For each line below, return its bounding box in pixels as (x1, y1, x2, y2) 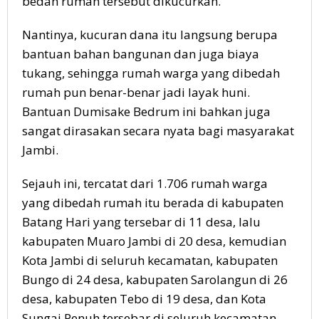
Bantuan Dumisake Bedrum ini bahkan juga (22, 103, 271, 120)
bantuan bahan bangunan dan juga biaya (22, 45, 259, 62)
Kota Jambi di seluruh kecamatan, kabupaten (22, 251, 278, 268)
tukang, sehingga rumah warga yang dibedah (22, 64, 280, 81)
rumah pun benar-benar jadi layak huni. (22, 83, 250, 100)
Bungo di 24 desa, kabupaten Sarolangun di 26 (22, 271, 288, 288)
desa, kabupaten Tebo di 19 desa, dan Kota (22, 290, 266, 307)
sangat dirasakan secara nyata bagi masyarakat (22, 122, 294, 139)
